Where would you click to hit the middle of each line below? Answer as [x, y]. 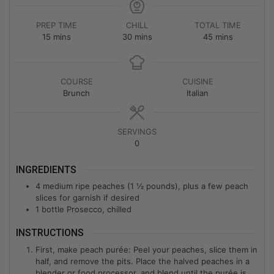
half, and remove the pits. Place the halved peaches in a [143, 261]
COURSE [76, 81]
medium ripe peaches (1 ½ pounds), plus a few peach [146, 186]
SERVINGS [137, 131]
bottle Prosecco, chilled [87, 209]
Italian [198, 93]
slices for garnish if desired [87, 198]
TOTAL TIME [218, 25]
